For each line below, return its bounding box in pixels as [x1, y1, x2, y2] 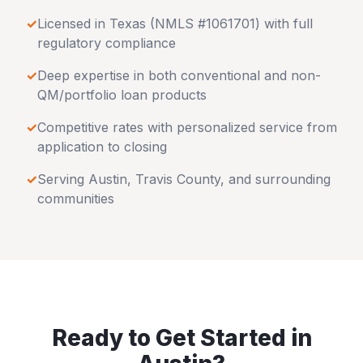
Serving [37, 171, 88, 187]
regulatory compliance [37, 35, 176, 51]
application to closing [37, 139, 167, 155]
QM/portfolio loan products [37, 87, 207, 103]
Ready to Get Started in [51, 324, 312, 352]
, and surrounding [220, 171, 331, 187]
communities [37, 190, 114, 207]
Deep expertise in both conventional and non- [37, 67, 321, 83]
